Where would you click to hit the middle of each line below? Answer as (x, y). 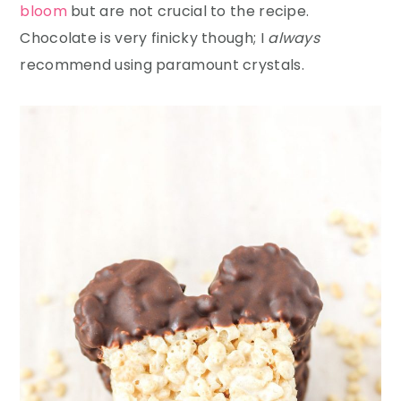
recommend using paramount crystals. (162, 65)
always (294, 38)
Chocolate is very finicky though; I (144, 38)
